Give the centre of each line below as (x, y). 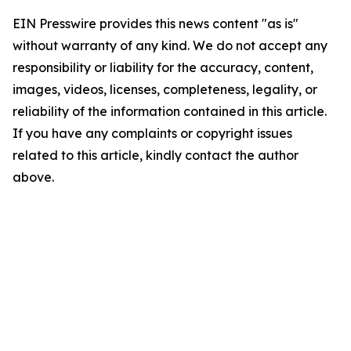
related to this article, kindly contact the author (156, 156)
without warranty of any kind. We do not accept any (170, 46)
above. (33, 177)
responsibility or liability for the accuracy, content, (163, 68)
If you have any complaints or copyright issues (152, 134)
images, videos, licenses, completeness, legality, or (165, 90)
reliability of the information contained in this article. (170, 112)
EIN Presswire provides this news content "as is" (156, 24)
